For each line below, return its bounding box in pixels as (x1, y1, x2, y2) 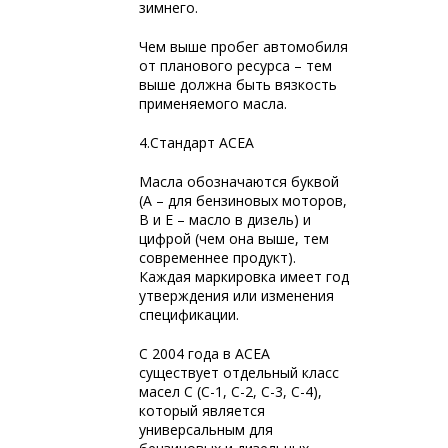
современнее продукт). (139, 248, 296, 267)
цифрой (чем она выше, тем (139, 229, 329, 248)
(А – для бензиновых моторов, (139, 191, 347, 210)
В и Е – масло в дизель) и (139, 210, 311, 229)
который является (139, 401, 265, 420)
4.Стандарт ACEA (139, 133, 254, 152)
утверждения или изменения (139, 286, 334, 305)
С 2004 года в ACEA (139, 344, 270, 363)
